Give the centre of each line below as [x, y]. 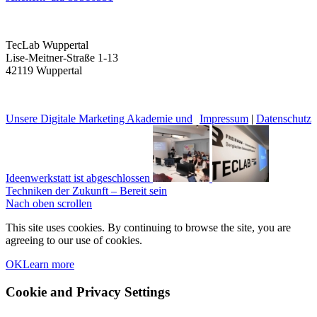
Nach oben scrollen [49, 203]
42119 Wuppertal [44, 70]
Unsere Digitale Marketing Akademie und [99, 118]
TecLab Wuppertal [47, 45]
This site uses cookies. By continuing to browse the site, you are [148, 227]
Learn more [48, 264]
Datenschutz [284, 118]
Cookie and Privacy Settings [88, 292]
